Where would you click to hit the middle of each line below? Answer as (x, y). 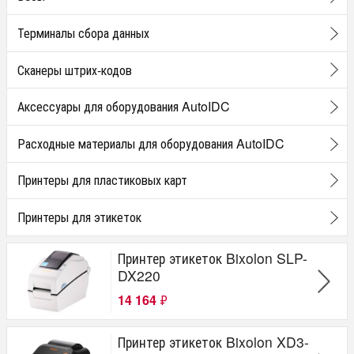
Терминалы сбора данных (83, 32)
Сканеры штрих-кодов (74, 70)
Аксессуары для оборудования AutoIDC (123, 107)
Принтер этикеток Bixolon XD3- (213, 341)
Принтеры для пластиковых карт (102, 180)
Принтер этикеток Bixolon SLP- (213, 258)
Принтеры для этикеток (79, 217)
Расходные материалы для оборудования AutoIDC (151, 143)
